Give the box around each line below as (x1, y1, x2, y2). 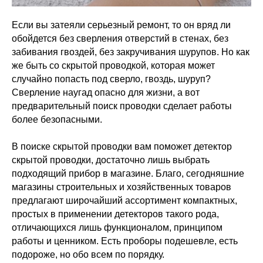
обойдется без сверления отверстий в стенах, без (12, 33, 228, 43)
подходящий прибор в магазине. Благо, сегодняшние (12, 168, 244, 178)
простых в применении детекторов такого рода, (12, 209, 219, 219)
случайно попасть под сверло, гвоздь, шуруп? (12, 74, 211, 84)
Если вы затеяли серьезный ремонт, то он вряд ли (12, 20, 231, 30)
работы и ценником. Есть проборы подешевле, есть (12, 236, 238, 246)
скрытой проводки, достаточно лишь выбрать (12, 155, 210, 165)
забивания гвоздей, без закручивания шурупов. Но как (12, 47, 249, 57)
